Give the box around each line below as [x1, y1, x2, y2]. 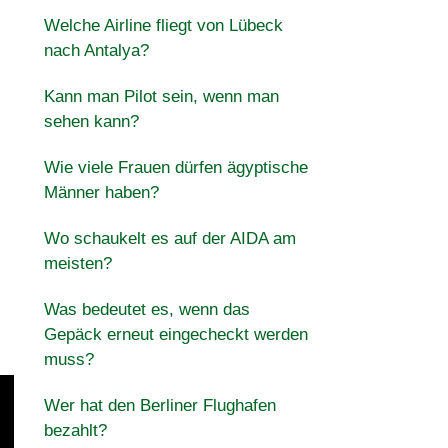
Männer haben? [43, 183, 159, 202]
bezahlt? [43, 421, 107, 440]
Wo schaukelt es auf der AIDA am [43, 229, 296, 248]
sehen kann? [43, 112, 139, 131]
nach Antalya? [43, 41, 149, 60]
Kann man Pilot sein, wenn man [43, 87, 279, 106]
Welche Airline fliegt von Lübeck [43, 16, 283, 35]
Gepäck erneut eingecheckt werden [43, 325, 308, 344]
